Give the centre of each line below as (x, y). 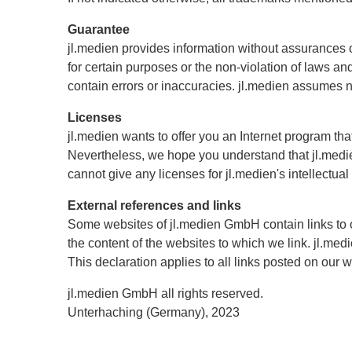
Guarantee (99, 29)
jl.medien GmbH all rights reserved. (165, 293)
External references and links (154, 205)
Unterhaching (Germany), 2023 (154, 312)
